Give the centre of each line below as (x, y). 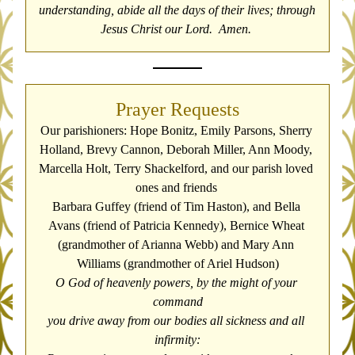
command (177, 302)
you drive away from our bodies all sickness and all (176, 321)
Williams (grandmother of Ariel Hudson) (177, 263)
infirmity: (177, 340)
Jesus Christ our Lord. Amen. (177, 29)
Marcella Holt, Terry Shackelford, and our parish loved (176, 168)
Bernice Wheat (267, 225)
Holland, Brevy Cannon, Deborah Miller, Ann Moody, (176, 149)
